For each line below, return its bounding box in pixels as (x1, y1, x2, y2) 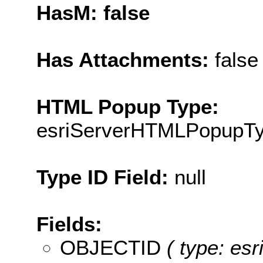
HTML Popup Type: (36, 95, 219, 118)
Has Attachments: (36, 48, 215, 71)
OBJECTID (60, 235, 161, 259)
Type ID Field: (36, 165, 174, 188)
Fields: (36, 212, 102, 235)
